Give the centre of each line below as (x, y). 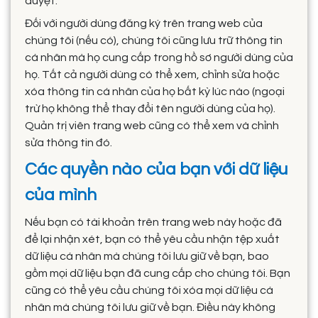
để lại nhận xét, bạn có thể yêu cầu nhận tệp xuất (152, 239)
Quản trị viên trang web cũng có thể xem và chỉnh (152, 125)
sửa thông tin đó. (68, 142)
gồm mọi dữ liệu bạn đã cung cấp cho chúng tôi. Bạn (158, 273)
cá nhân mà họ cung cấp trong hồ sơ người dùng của (159, 57)
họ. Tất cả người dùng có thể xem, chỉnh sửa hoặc (152, 74)
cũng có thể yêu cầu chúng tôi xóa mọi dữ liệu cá (149, 290)
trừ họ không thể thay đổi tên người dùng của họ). (150, 108)
